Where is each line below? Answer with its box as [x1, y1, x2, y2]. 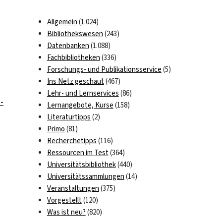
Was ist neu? [47, 207, 86, 218]
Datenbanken [47, 41, 89, 51]
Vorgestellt [47, 195, 82, 206]
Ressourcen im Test [47, 148, 109, 158]
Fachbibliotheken [47, 53, 100, 63]
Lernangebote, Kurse [47, 100, 113, 111]
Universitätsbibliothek [47, 160, 116, 170]
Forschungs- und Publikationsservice [47, 64, 162, 75]
